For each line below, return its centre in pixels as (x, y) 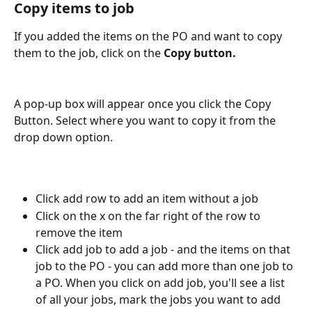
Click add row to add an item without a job (147, 199)
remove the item (79, 232)
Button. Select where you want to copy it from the (146, 120)
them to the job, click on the (89, 53)
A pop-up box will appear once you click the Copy (144, 103)
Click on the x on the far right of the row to (149, 216)
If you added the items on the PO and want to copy (149, 37)
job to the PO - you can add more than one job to (166, 266)
